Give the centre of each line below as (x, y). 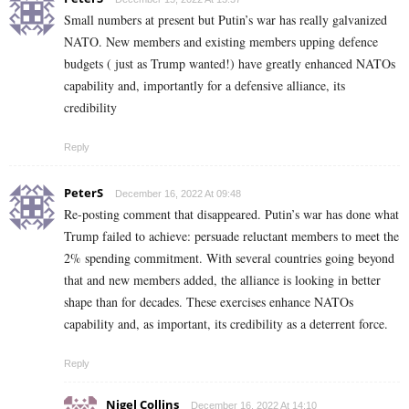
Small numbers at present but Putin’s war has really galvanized (225, 20)
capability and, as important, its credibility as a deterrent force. (226, 324)
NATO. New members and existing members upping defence (221, 42)
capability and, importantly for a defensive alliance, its (204, 86)
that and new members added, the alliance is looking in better (222, 280)
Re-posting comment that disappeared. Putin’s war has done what (231, 215)
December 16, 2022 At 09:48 (178, 194)
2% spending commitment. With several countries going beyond (229, 258)
